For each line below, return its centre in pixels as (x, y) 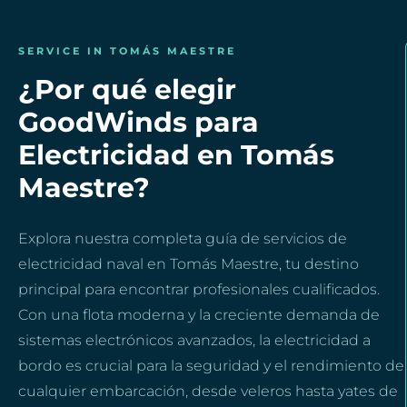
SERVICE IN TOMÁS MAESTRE (127, 51)
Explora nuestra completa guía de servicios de (183, 239)
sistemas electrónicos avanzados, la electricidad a (194, 341)
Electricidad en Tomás (176, 155)
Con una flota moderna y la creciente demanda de (199, 315)
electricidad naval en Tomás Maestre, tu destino (189, 264)
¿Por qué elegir (127, 90)
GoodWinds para (139, 123)
